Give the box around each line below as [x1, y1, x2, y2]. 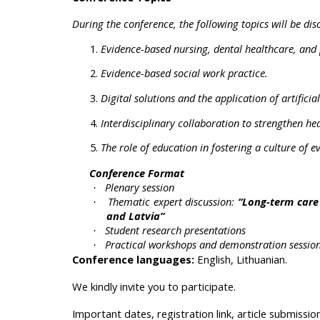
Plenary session [104, 180, 174, 195]
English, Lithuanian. [194, 252, 288, 267]
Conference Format [89, 166, 185, 181]
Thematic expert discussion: [107, 194, 238, 209]
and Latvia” [106, 209, 164, 224]
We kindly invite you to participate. [72, 279, 236, 294]
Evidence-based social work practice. [101, 66, 269, 81]
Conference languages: [72, 252, 195, 267]
